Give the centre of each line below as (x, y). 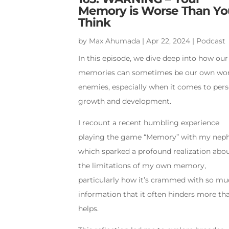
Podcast (211, 41)
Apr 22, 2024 (168, 41)
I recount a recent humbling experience (149, 123)
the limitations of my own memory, (142, 166)
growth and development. (125, 101)
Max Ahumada (115, 41)
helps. (89, 209)
